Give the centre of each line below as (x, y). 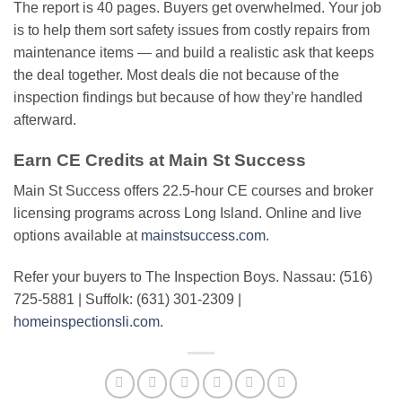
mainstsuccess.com (203, 236)
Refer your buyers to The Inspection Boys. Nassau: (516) (193, 276)
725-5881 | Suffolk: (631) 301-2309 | (127, 299)
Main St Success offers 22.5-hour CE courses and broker (193, 191)
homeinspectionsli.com (87, 321)
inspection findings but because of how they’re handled (188, 97)
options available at (77, 236)
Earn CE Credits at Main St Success (160, 160)
